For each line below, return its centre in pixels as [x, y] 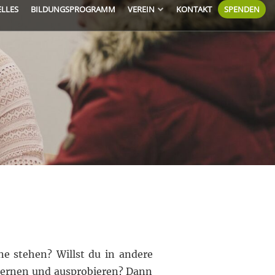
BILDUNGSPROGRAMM [73, 9]
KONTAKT [194, 9]
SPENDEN [242, 9]
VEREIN [141, 9]
